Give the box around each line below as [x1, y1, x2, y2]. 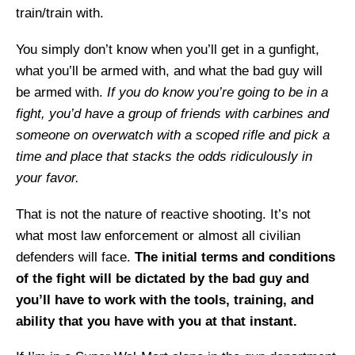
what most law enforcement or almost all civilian [16, 227, 300, 243]
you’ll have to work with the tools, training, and [16, 292, 314, 307]
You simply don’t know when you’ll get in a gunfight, [16, 41, 319, 57]
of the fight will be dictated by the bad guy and [16, 270, 309, 286]
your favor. [16, 170, 79, 185]
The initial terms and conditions [135, 249, 335, 265]
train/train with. [16, 6, 104, 21]
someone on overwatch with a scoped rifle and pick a [16, 127, 330, 143]
